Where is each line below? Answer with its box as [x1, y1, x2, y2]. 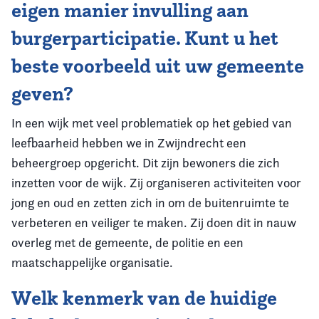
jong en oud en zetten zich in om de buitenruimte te [11, 195, 289, 210]
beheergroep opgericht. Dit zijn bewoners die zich [11, 155, 280, 170]
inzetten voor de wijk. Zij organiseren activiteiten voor [11, 175, 301, 190]
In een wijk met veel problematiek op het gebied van [11, 115, 292, 130]
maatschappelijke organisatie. [11, 255, 173, 270]
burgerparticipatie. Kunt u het [11, 26, 278, 51]
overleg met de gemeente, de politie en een [11, 235, 244, 250]
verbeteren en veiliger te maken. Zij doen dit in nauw [11, 215, 296, 230]
